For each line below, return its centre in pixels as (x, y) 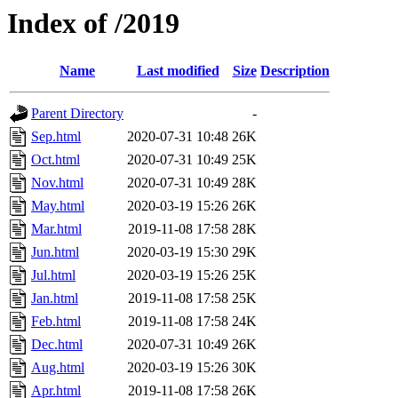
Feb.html (56, 322)
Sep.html (56, 137)
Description (295, 71)
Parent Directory (77, 114)
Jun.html (55, 252)
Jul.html (53, 275)
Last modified (178, 71)
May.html (58, 206)
